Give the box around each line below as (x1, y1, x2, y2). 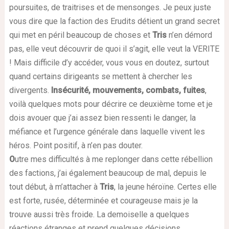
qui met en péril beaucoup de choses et (9, 30, 152, 40)
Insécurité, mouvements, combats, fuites (51, 85, 205, 95)
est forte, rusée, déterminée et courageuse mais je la (9, 195, 198, 205)
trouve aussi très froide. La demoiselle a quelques (9, 209, 189, 219)
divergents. (9, 85, 51, 95)
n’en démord (166, 30, 212, 40)
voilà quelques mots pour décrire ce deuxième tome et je (9, 99, 213, 109)
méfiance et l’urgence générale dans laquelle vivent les (9, 126, 205, 136)
